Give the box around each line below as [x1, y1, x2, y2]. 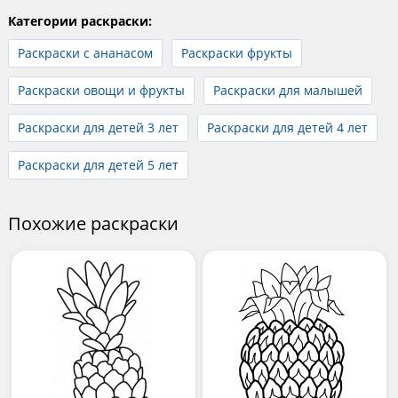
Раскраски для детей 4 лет [206, 118, 368, 136]
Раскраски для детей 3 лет [17, 118, 179, 136]
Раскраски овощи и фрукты [17, 81, 185, 99]
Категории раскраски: [7, 12, 152, 29]
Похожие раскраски [7, 211, 179, 235]
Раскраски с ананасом [17, 44, 153, 61]
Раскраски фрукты [180, 44, 292, 61]
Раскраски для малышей [212, 81, 362, 99]
